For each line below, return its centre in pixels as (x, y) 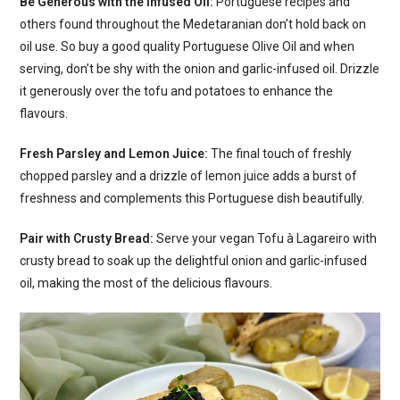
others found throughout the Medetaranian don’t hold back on (193, 24)
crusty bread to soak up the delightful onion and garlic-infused (194, 260)
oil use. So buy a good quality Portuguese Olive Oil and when (187, 46)
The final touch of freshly (280, 153)
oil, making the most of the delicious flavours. (146, 283)
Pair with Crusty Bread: (87, 238)
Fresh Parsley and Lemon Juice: (114, 153)
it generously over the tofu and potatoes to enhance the (177, 91)
